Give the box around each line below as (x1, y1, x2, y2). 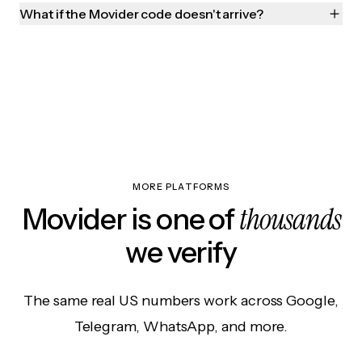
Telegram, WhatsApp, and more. (74, 318, 288, 336)
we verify (124, 234, 238, 271)
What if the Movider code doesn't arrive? (19, 6, 263, 23)
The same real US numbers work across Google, (23, 292, 339, 310)
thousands (239, 200, 341, 239)
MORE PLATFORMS (132, 181, 230, 193)
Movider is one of (21, 201, 240, 238)
